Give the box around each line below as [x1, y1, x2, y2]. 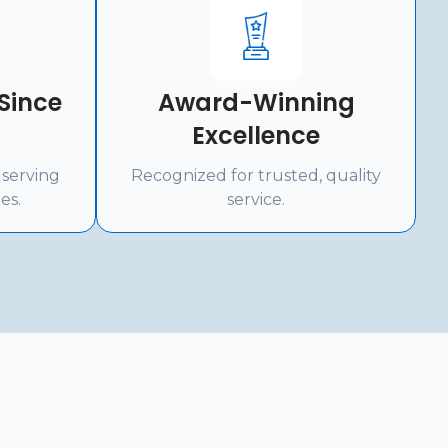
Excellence [192, 119, 320, 152]
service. [227, 190, 285, 209]
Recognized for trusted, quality [131, 166, 381, 185]
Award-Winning [157, 86, 355, 119]
